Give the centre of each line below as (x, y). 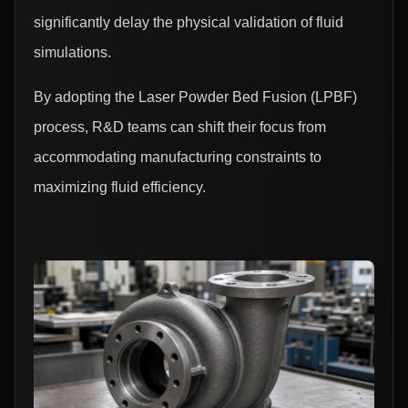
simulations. (72, 52)
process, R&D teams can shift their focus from (180, 127)
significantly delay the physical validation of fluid (189, 22)
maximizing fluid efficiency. (120, 187)
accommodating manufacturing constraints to (178, 157)
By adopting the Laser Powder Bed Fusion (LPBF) (195, 97)
